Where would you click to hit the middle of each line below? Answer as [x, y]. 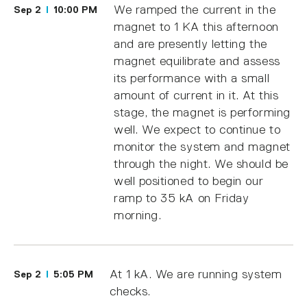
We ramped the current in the [195, 9]
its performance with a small [192, 78]
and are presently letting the [191, 44]
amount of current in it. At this [196, 95]
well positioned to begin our [189, 181]
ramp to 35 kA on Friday [182, 198]
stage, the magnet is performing [202, 112]
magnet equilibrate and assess [197, 61]
